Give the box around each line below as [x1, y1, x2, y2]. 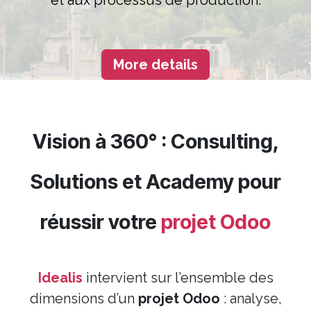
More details [113, 56, 198, 74]
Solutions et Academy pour [30, 169, 281, 194]
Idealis [37, 269, 83, 287]
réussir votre [40, 210, 161, 235]
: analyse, [219, 290, 282, 308]
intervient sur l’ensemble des [82, 269, 274, 287]
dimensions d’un [29, 290, 138, 308]
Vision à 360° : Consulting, [32, 129, 279, 154]
